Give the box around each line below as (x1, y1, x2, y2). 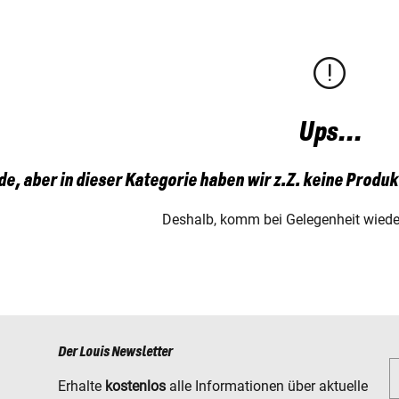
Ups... (297, 118, 362, 148)
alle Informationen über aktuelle (166, 378, 368, 395)
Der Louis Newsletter (58, 345, 173, 360)
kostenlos (105, 378, 166, 395)
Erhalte (58, 378, 105, 395)
